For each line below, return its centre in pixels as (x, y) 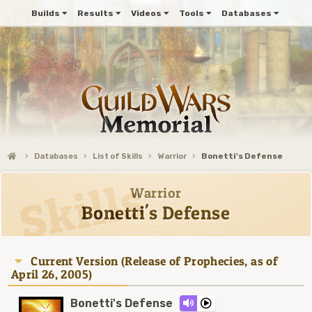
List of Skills (118, 156)
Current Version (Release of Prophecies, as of (154, 261)
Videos (146, 13)
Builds (45, 13)
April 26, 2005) (52, 274)
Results (95, 13)
